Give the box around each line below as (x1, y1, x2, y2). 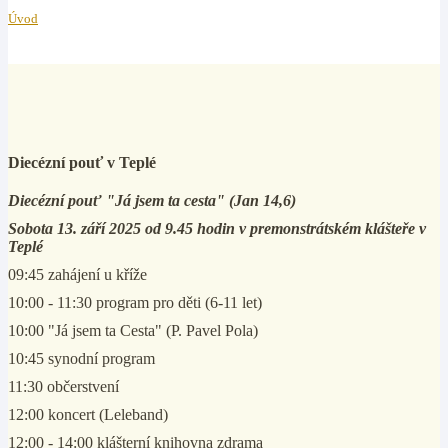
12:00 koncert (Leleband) (8, 406, 168, 423)
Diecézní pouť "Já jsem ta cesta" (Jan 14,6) (8, 192, 296, 209)
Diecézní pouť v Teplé (8, 154, 156, 171)
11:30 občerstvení (8, 378, 119, 395)
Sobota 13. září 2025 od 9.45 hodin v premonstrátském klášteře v (8, 220, 426, 237)
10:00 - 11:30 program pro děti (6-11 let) (8, 294, 262, 311)
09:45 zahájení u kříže (8, 266, 147, 283)
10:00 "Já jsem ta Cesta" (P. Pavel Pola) (8, 322, 258, 339)
